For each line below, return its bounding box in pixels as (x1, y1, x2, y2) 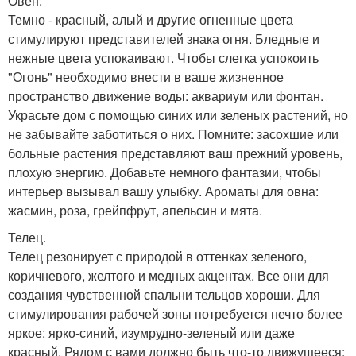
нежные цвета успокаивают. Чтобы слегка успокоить (8, 48, 319, 68)
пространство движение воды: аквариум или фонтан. (8, 87, 323, 106)
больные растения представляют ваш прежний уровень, (8, 144, 342, 163)
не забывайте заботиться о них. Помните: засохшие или (8, 125, 339, 144)
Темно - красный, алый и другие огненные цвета (8, 10, 293, 29)
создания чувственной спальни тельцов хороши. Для (8, 285, 320, 304)
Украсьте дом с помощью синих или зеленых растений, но (8, 106, 348, 125)
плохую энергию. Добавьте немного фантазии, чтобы (8, 163, 321, 182)
